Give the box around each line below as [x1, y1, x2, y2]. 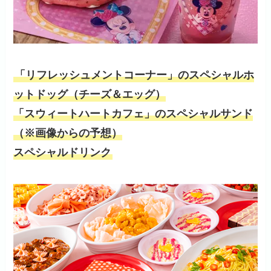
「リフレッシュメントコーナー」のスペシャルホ [15, 68, 255, 81]
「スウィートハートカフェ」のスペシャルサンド [13, 107, 253, 120]
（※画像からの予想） [13, 126, 123, 139]
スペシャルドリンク [13, 146, 112, 158]
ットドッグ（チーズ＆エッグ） [13, 88, 166, 100]
